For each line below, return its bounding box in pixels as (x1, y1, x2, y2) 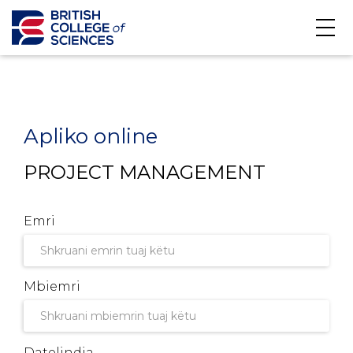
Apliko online (24, 124, 158, 149)
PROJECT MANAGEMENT (24, 161, 266, 184)
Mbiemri (24, 279, 80, 295)
